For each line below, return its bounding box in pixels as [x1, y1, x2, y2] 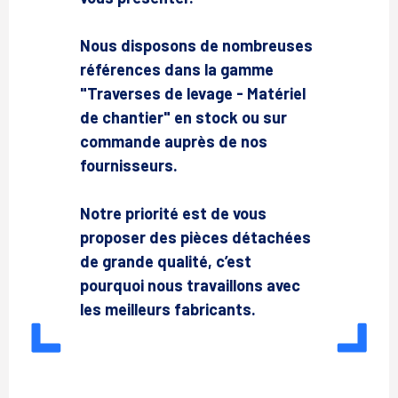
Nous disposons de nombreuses [80, 36, 313, 55]
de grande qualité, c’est [80, 251, 251, 271]
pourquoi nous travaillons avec [80, 275, 300, 295]
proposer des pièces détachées [80, 227, 311, 247]
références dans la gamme [80, 60, 274, 79]
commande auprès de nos [80, 131, 267, 151]
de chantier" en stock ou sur [80, 107, 287, 127]
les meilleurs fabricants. [80, 299, 256, 319]
